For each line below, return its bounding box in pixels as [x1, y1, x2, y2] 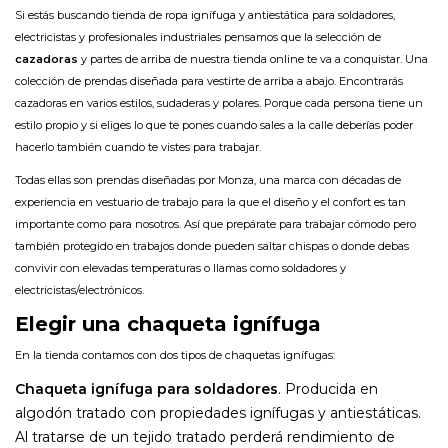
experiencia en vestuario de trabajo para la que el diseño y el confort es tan [15, 195, 406, 209]
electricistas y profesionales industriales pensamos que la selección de [15, 30, 381, 44]
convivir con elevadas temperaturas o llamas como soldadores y [15, 261, 346, 275]
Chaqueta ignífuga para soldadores [15, 380, 278, 398]
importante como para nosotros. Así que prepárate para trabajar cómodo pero [15, 217, 416, 231]
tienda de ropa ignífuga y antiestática [112, 8, 309, 22]
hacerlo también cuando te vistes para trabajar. [15, 140, 261, 154]
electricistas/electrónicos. [15, 283, 144, 297]
